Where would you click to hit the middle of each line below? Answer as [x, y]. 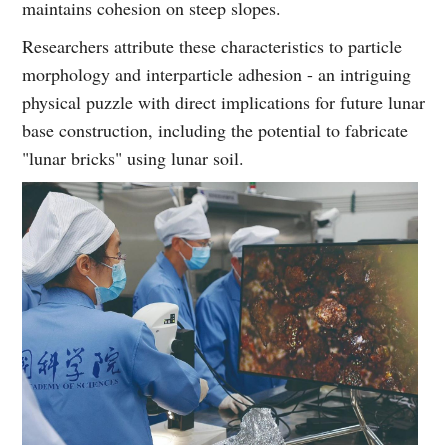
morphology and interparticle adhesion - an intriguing [217, 74]
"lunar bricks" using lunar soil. [133, 158]
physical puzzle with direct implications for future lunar [224, 102]
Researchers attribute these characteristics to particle [212, 46]
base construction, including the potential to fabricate [215, 130]
